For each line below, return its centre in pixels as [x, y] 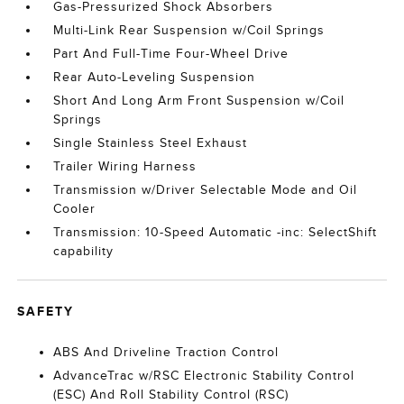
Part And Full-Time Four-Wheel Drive [171, 54]
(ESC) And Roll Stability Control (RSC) [171, 395]
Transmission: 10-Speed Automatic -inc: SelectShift [216, 232]
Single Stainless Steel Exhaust [151, 143]
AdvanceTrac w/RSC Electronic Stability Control [204, 376]
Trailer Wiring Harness [125, 166]
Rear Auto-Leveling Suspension [155, 77]
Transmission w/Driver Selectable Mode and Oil [206, 190]
